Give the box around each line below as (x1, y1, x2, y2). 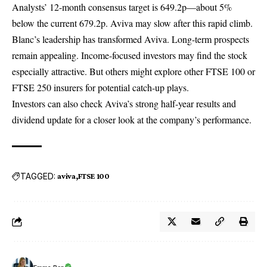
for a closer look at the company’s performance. (72, 113, 252, 126)
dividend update (12, 113, 72, 126)
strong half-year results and (135, 97, 236, 110)
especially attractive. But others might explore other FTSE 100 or (12, 65, 255, 78)
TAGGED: (20, 170, 55, 181)
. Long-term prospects (167, 33, 249, 46)
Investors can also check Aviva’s (12, 97, 135, 110)
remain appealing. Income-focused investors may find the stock (12, 49, 247, 62)
